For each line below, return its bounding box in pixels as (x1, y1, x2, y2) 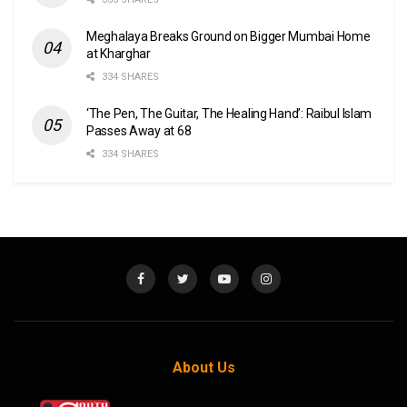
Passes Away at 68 (86, 123, 192, 138)
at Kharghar (86, 45, 151, 61)
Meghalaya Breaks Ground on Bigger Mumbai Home (86, 28, 371, 44)
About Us (172, 358, 235, 376)
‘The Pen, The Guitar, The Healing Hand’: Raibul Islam (86, 105, 372, 121)
